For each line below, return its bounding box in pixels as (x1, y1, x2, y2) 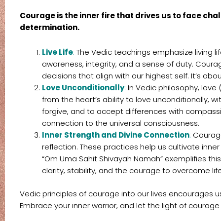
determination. (20, 22, 79, 33)
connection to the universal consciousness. (42, 118, 199, 129)
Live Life (42, 47, 73, 58)
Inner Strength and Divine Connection (42, 130, 189, 141)
